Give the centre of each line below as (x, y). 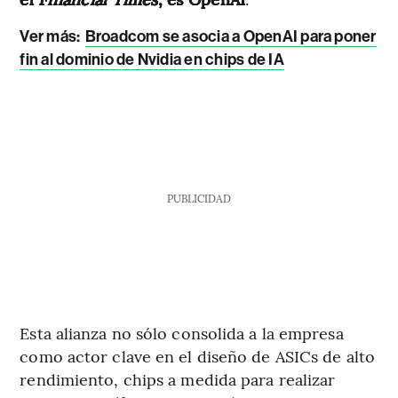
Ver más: (50, 37)
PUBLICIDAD (199, 199)
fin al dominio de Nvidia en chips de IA (152, 60)
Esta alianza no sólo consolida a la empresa (182, 333)
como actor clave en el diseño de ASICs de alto (197, 356)
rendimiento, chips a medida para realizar (178, 379)
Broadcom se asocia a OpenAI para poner (231, 37)
